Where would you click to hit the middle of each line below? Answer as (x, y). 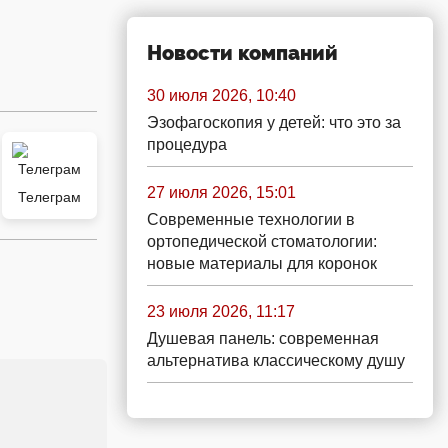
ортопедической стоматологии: (262, 241)
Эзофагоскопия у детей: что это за (274, 122)
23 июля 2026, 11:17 (221, 311)
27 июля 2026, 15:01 (221, 192)
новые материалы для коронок (262, 263)
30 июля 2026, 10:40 (221, 95)
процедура (187, 144)
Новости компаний (242, 53)
